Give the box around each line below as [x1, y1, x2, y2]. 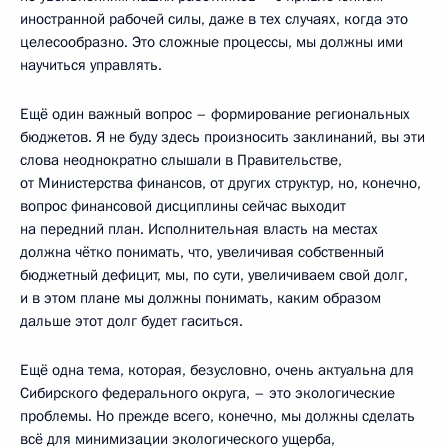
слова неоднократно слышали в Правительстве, [20, 150, 342, 170]
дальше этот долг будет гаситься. [20, 311, 243, 331]
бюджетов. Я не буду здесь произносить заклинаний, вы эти [20, 127, 425, 147]
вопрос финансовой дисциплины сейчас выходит [20, 196, 346, 216]
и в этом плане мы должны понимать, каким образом [20, 288, 381, 308]
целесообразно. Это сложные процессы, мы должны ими [20, 32, 403, 52]
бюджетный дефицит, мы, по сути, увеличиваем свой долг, [20, 265, 408, 285]
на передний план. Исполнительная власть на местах [20, 219, 378, 239]
